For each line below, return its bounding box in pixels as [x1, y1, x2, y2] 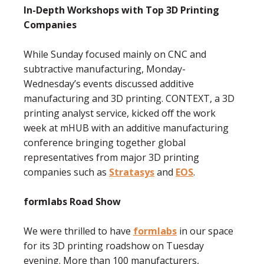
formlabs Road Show [24, 195, 121, 209]
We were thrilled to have [24, 225, 133, 238]
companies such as [24, 166, 109, 179]
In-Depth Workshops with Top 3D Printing [24, 4, 219, 17]
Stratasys [109, 166, 154, 179]
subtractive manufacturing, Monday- [24, 62, 186, 76]
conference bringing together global [24, 136, 186, 150]
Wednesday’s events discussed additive [24, 77, 194, 91]
